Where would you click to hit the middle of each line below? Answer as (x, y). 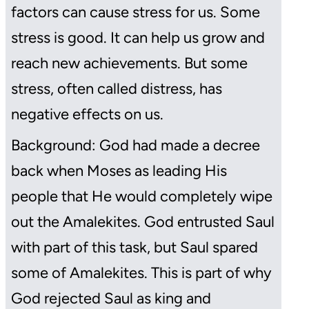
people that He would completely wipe (142, 197)
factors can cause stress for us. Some (136, 12)
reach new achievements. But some (129, 63)
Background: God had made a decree (136, 146)
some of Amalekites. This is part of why (141, 273)
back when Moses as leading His (119, 171)
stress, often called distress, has (117, 89)
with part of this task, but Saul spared (134, 248)
